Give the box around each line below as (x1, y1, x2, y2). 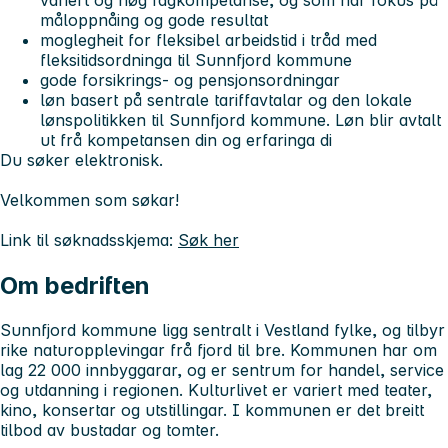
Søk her (178, 230, 239, 251)
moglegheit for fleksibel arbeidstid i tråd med (40, 30, 377, 51)
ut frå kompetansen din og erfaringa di (40, 130, 332, 151)
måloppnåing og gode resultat (40, 10, 268, 31)
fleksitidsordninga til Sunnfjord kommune (40, 50, 352, 71)
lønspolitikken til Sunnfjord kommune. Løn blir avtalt (40, 110, 441, 131)
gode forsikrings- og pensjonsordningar (40, 70, 340, 91)
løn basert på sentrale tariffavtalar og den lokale (40, 90, 412, 111)
